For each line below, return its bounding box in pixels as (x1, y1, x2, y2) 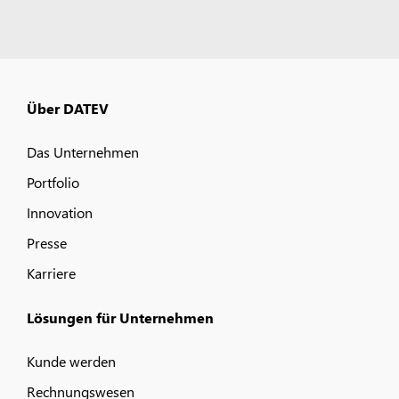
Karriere (27, 263, 76, 282)
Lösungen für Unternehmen (27, 307, 214, 327)
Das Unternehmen (27, 142, 139, 161)
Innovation (27, 202, 93, 222)
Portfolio (27, 172, 79, 191)
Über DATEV (27, 98, 109, 118)
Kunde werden (27, 351, 116, 370)
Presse (27, 232, 67, 252)
